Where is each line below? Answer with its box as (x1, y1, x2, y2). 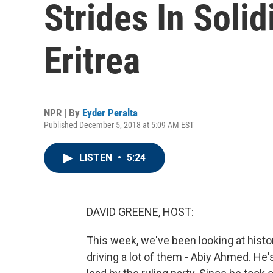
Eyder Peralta (82, 107, 138, 119)
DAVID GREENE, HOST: (87, 205, 194, 218)
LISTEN (79, 152, 115, 163)
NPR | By (44, 107, 82, 119)
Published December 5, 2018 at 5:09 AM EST (44, 120, 194, 130)
